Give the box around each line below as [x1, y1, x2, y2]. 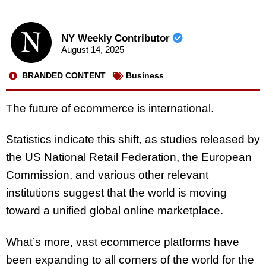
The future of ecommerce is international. [6, 102, 214, 115]
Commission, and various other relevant [6, 169, 208, 182]
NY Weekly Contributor [61, 33, 173, 45]
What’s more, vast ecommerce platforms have [6, 236, 239, 249]
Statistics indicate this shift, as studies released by [6, 133, 260, 146]
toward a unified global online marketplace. [6, 204, 223, 217]
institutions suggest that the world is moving [6, 186, 227, 199]
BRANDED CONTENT [22, 71, 106, 81]
